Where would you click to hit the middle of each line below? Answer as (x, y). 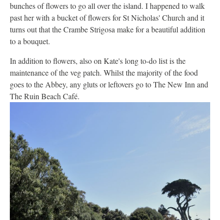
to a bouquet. (30, 41)
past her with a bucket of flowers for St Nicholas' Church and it (107, 17)
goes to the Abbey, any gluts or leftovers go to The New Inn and (109, 84)
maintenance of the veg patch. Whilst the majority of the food (104, 72)
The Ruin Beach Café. (45, 96)
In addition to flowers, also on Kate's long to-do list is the (98, 60)
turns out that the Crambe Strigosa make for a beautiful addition (108, 29)
